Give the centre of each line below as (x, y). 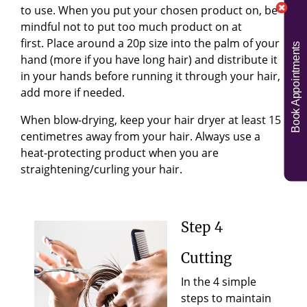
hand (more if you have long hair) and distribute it (149, 59)
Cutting (206, 258)
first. (34, 43)
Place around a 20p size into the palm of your (163, 43)
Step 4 (202, 227)
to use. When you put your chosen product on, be (149, 10)
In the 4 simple (219, 281)
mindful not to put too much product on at (131, 26)
